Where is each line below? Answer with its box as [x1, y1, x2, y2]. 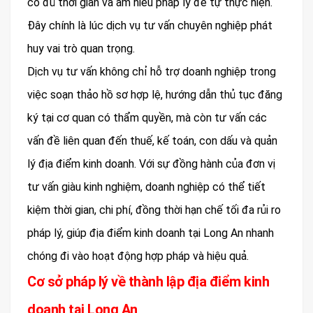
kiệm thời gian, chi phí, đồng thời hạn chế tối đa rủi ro [27, 203, 281, 217]
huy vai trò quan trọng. [27, 42, 135, 56]
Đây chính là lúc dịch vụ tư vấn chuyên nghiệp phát [27, 19, 272, 33]
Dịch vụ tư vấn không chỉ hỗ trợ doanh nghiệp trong [27, 65, 276, 79]
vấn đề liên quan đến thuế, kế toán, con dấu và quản [27, 134, 277, 148]
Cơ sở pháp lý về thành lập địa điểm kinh [27, 273, 269, 291]
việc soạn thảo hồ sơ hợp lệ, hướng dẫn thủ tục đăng [27, 88, 282, 102]
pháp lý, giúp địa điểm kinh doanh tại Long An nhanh [27, 226, 274, 240]
